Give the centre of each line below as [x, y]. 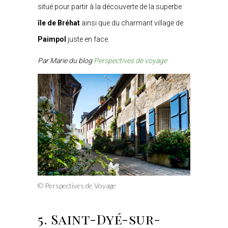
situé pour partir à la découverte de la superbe [110, 6]
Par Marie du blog [65, 60]
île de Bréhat [60, 23]
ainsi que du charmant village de [132, 23]
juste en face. [88, 39]
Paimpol [52, 39]
